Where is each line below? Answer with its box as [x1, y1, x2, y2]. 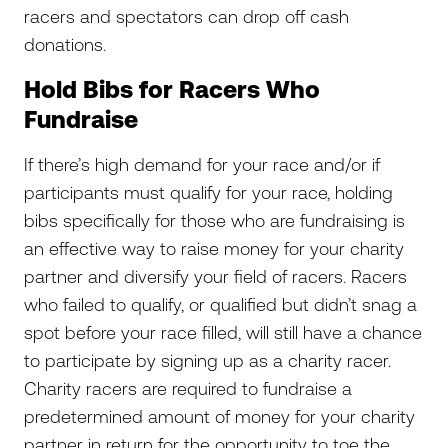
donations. [24, 34, 116, 55]
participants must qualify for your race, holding [24, 182, 393, 203]
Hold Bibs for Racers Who [24, 76, 320, 103]
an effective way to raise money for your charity [24, 238, 404, 259]
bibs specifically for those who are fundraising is [24, 210, 405, 231]
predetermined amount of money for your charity [24, 406, 415, 427]
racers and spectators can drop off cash [24, 6, 349, 27]
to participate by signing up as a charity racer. [24, 350, 391, 371]
